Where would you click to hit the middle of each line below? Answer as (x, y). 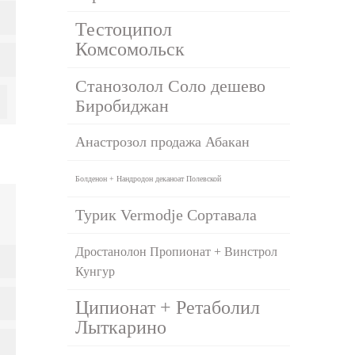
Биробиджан (122, 105)
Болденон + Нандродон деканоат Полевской (149, 178)
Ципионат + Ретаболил (168, 307)
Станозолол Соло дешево (171, 86)
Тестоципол (124, 29)
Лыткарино (121, 327)
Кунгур (95, 271)
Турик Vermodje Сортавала (166, 214)
